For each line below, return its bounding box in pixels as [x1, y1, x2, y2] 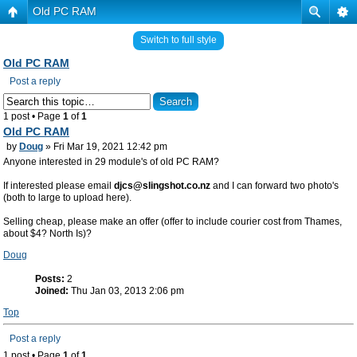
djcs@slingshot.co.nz [114, 180, 210, 191]
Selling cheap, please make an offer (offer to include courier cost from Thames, [3, 216, 342, 227]
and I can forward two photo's [210, 180, 339, 191]
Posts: [35, 273, 65, 284]
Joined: [35, 285, 69, 296]
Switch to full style [140, 34, 217, 45]
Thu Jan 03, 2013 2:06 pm [69, 285, 184, 296]
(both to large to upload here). [3, 192, 131, 203]
